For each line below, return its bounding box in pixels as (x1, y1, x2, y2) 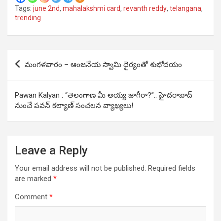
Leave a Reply (15, 143, 88, 157)
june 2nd (33, 4, 60, 12)
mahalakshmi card (63, 4, 120, 12)
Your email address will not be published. (15, 163, 146, 173)
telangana (170, 4, 201, 12)
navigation (7, 65, 65, 80)
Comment (15, 192, 49, 201)
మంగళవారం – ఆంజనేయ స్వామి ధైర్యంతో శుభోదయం (25, 60, 182, 69)
